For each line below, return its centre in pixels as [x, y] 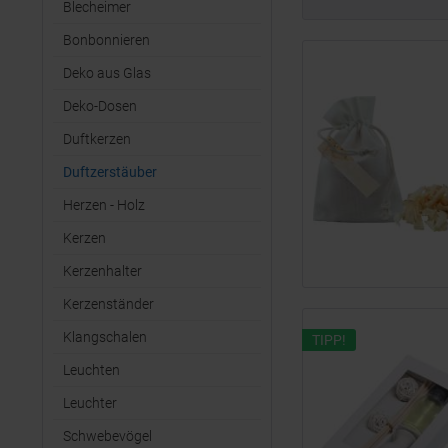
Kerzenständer [108, 304]
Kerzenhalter [102, 271]
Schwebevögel [107, 436]
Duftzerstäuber [110, 172]
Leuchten [91, 370]
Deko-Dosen [100, 106]
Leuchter [90, 403]
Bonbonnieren [106, 40]
